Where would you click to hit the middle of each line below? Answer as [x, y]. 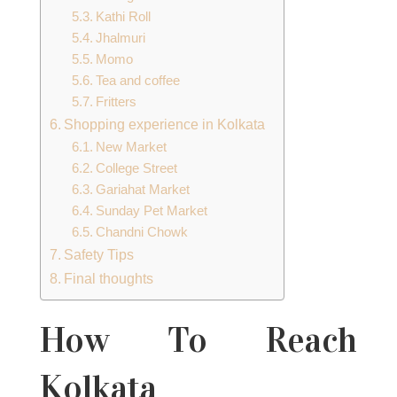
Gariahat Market [143, 189]
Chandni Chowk [142, 232]
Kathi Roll [124, 16]
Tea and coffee [138, 80]
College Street [137, 168]
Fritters [117, 101]
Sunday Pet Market [152, 210]
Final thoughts [109, 278]
